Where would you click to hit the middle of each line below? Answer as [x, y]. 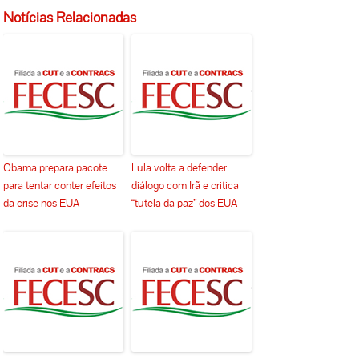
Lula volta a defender [179, 168]
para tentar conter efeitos [60, 186]
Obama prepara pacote [56, 168]
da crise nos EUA [42, 203]
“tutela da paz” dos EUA [185, 203]
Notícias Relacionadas [70, 18]
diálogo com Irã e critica [186, 186]
